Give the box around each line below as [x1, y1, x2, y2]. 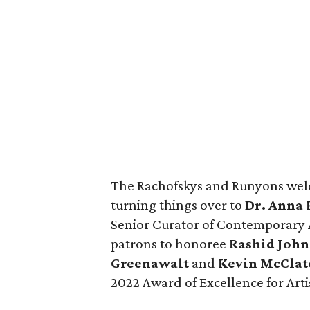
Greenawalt [111, 255, 192, 271]
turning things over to [111, 197, 245, 213]
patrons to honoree [111, 235, 229, 252]
